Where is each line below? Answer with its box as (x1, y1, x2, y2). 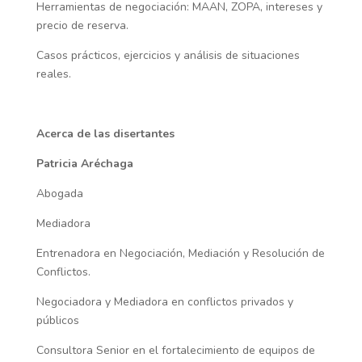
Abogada (36, 186, 83, 201)
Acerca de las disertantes (36, 126, 175, 141)
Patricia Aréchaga (36, 156, 133, 171)
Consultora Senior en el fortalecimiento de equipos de (36, 343, 315, 358)
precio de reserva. (36, 18, 128, 33)
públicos (36, 313, 79, 328)
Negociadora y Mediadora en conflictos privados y (36, 294, 293, 309)
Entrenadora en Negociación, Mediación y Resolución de (36, 246, 325, 261)
